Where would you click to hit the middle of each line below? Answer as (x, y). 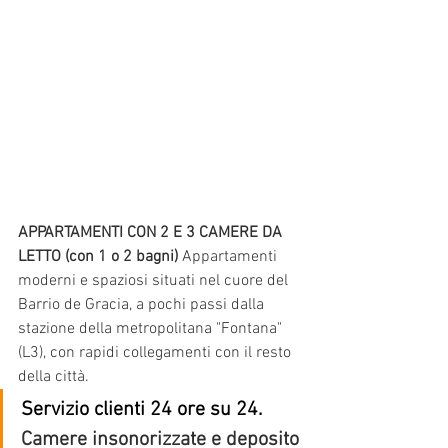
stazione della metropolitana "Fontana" (152, 329)
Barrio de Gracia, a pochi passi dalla (143, 305)
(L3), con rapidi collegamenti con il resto (156, 353)
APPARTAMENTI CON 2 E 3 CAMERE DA (152, 233)
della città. (53, 377)
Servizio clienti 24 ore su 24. (141, 410)
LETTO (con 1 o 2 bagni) (98, 257)
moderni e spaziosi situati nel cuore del (155, 281)
